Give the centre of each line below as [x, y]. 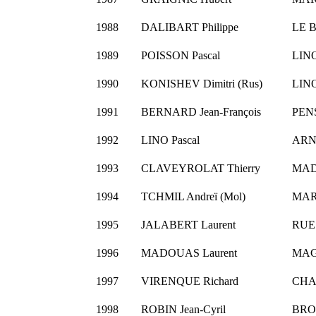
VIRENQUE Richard [189, 281]
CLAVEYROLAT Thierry [200, 169]
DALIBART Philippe [189, 28]
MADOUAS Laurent [189, 253]
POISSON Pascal [180, 56]
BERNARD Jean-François [201, 112]
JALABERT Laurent [188, 225]
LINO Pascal [170, 140]
